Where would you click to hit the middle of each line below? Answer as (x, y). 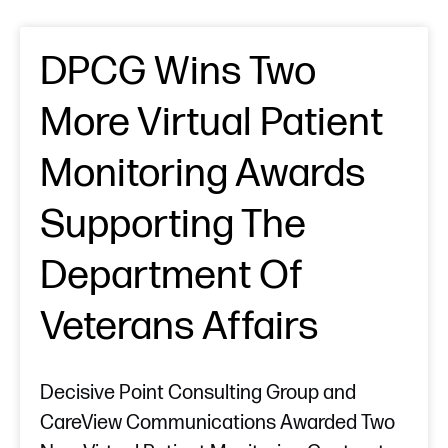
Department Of (171, 276)
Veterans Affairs (179, 327)
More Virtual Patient (211, 123)
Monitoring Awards (203, 174)
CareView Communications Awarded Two (217, 423)
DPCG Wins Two (178, 72)
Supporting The (173, 225)
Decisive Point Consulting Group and (198, 393)
